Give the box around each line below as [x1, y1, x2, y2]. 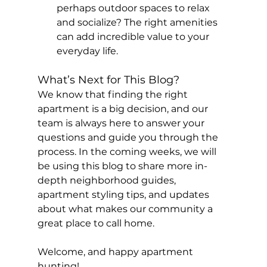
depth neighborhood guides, [37, 175, 178, 187]
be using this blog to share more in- [37, 160, 207, 172]
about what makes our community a [37, 203, 215, 215]
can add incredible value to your [56, 31, 212, 43]
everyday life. [56, 45, 118, 57]
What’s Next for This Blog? [37, 73, 179, 87]
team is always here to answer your [37, 117, 207, 129]
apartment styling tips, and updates [37, 189, 212, 201]
